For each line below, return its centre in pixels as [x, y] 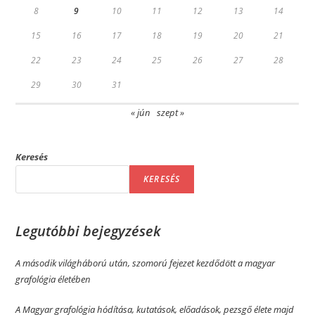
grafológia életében [53, 279]
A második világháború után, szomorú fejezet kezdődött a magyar [146, 263]
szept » [171, 113]
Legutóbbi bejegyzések [89, 231]
